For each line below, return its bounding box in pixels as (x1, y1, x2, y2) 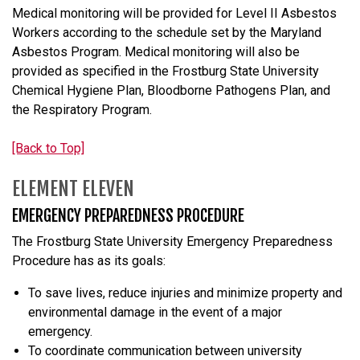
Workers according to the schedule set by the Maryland (12, 24, 321, 40)
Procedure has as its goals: (12, 252, 166, 268)
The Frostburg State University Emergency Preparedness (12, 233, 333, 249)
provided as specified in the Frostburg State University (12, 63, 319, 79)
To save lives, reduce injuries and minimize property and (28, 284, 342, 301)
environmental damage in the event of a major (28, 304, 282, 320)
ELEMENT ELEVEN (12, 176, 134, 201)
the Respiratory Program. (12, 101, 152, 117)
